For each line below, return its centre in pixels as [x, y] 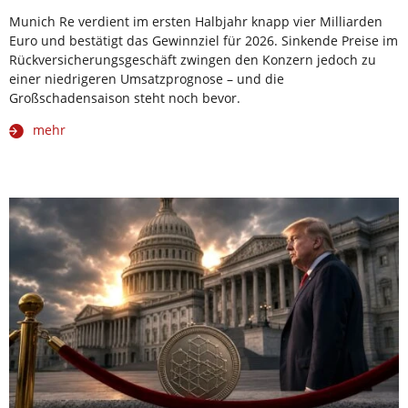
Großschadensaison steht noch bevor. [125, 98]
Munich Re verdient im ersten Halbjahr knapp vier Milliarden [196, 22]
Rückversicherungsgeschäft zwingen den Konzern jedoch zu [193, 60]
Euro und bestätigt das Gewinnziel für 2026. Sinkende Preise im [204, 41]
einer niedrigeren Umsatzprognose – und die [147, 79]
